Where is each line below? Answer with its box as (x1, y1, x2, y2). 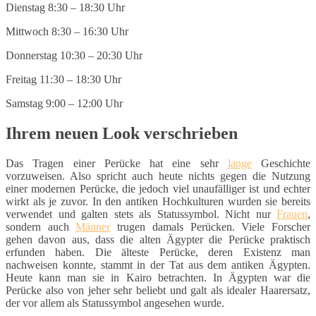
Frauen (276, 207, 308, 220)
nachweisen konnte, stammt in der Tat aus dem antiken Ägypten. (6, 258, 310, 271)
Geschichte (251, 157, 310, 169)
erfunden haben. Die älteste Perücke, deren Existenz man (6, 245, 310, 258)
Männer (75, 220, 111, 233)
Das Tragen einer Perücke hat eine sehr (6, 157, 228, 169)
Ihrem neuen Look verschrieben (6, 123, 238, 142)
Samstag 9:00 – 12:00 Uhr (6, 97, 123, 109)
